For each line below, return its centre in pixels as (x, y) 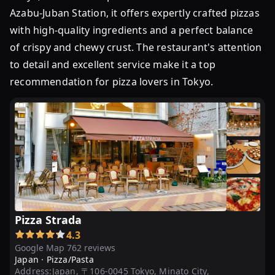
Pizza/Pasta (70, 259)
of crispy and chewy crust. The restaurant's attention (136, 47)
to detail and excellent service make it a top (113, 64)
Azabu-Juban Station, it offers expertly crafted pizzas (135, 13)
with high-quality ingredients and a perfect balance (132, 30)
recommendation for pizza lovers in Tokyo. (112, 82)
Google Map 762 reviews (65, 248)
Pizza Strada (48, 220)
